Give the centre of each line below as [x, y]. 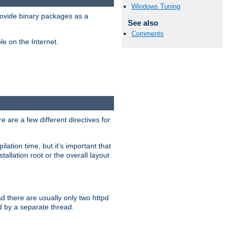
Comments [148, 33]
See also [143, 23]
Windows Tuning [156, 6]
